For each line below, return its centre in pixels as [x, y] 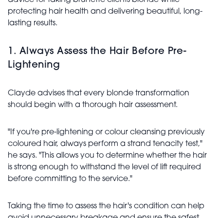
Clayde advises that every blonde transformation [99, 93]
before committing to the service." [70, 179]
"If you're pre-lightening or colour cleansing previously [106, 132]
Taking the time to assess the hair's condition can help [106, 206]
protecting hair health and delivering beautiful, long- [105, 12]
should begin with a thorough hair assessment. [93, 105]
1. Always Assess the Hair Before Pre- [97, 52]
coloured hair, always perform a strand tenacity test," [105, 144]
